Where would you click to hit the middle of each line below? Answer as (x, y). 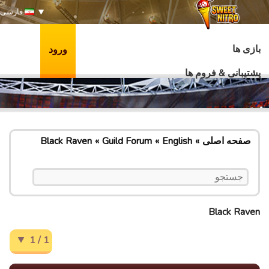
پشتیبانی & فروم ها (223, 73)
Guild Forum (127, 141)
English (177, 141)
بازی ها (246, 49)
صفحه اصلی (227, 141)
